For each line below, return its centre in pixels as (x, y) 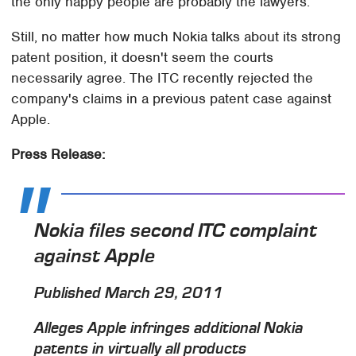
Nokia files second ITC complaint (176, 230)
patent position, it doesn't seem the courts (143, 58)
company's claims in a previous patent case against (172, 99)
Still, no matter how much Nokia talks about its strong (176, 37)
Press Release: (58, 155)
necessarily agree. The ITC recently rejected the (163, 78)
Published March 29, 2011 (129, 293)
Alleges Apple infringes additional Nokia (169, 328)
